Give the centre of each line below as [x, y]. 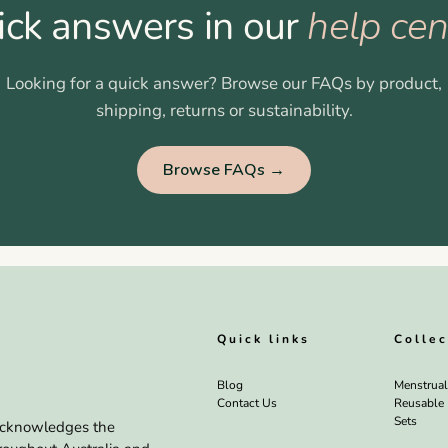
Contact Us [247, 403]
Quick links [263, 339]
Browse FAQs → [224, 170]
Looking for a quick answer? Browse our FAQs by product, [224, 83]
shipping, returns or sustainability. [224, 110]
